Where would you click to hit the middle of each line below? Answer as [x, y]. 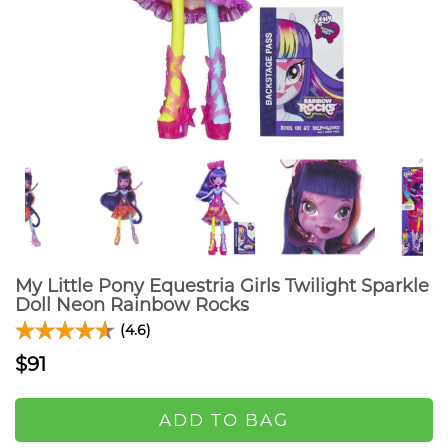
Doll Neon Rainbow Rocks [132, 305]
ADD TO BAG [224, 420]
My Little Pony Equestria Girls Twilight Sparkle [222, 286]
